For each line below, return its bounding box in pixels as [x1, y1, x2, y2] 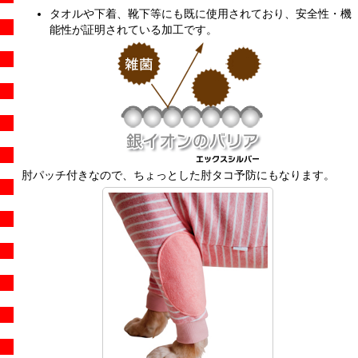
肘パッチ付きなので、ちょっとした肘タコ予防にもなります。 [22, 169, 335, 182]
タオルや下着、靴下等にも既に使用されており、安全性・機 [50, 7, 352, 21]
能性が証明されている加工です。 [50, 23, 217, 37]
